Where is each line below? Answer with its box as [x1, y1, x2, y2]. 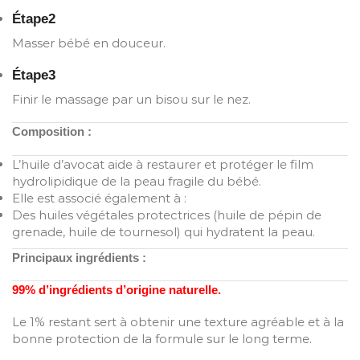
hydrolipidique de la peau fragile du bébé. [12, 173, 261, 189]
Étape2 [12, 10, 55, 27]
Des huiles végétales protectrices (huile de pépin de [12, 207, 321, 223]
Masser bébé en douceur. [12, 35, 166, 51]
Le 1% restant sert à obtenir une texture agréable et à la [12, 313, 344, 329]
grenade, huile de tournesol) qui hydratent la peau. [12, 223, 315, 239]
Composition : [12, 125, 92, 139]
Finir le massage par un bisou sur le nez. [12, 91, 251, 107]
